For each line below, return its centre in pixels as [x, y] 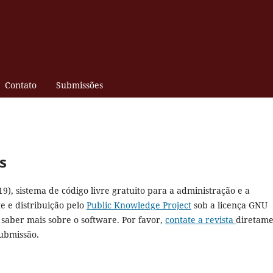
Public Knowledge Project [139, 205]
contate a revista [200, 219]
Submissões [79, 85]
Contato [20, 85]
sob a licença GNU [229, 205]
